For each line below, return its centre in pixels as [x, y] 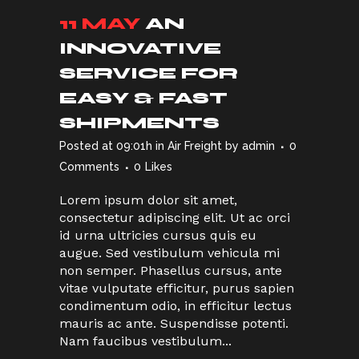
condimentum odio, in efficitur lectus [175, 306]
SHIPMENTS [139, 123]
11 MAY [100, 24]
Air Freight [195, 146]
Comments [89, 167]
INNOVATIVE [140, 49]
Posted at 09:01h [106, 146]
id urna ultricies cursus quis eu [158, 236]
